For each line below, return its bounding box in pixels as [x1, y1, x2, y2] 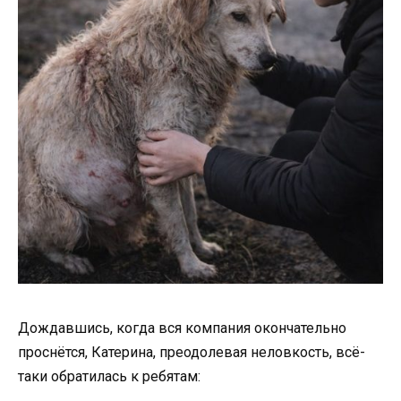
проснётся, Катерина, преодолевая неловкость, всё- [18, 343, 365, 361]
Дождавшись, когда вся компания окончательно [18, 319, 346, 337]
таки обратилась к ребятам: [18, 367, 200, 385]
